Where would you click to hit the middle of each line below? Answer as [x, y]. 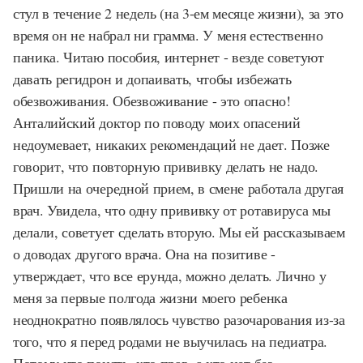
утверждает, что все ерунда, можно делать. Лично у [170, 275]
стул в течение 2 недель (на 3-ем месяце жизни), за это [178, 13]
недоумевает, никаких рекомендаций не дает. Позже [171, 144]
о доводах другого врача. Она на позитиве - [144, 254]
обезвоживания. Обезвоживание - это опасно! [152, 100]
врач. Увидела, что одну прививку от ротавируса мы [172, 210]
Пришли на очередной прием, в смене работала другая [178, 188]
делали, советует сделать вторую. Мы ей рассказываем [179, 232]
